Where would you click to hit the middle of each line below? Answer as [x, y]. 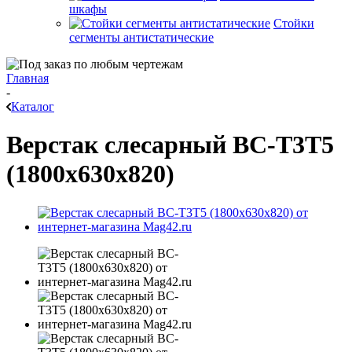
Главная [27, 78]
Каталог [33, 106]
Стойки [294, 23]
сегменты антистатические [141, 37]
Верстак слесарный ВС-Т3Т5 [170, 145]
